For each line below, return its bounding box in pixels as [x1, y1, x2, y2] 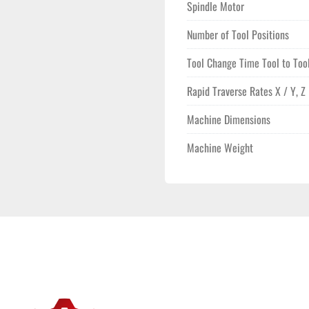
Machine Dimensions [187, 111, 270, 128]
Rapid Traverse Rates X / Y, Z [187, 83, 306, 99]
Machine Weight [187, 139, 253, 156]
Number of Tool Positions [187, 26, 289, 43]
